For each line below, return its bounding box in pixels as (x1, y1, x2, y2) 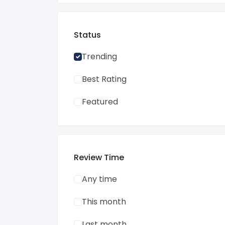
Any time (82, 173, 117, 185)
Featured (82, 96, 118, 107)
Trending (82, 51, 117, 62)
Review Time (74, 152, 124, 163)
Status (74, 29, 101, 41)
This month (82, 196, 126, 207)
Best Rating (82, 73, 127, 85)
